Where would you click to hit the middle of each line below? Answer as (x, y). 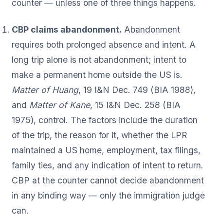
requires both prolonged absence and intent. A (104, 44)
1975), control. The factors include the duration (105, 120)
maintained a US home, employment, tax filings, (106, 150)
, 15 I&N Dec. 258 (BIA (135, 105)
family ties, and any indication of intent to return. (108, 165)
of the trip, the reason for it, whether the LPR (100, 135)
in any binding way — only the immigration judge (108, 195)
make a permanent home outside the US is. (97, 74)
